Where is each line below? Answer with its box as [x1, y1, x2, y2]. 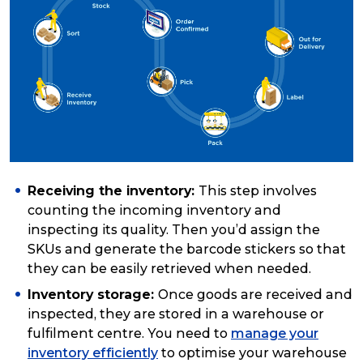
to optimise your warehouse [158, 344, 347, 361]
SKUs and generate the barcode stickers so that [28, 241, 346, 257]
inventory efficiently [28, 344, 158, 361]
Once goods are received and [158, 286, 352, 302]
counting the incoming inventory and [28, 202, 281, 218]
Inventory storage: [28, 286, 158, 302]
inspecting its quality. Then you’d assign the [28, 221, 320, 237]
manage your [231, 325, 318, 341]
